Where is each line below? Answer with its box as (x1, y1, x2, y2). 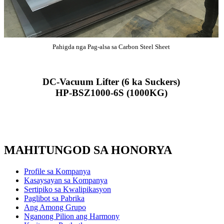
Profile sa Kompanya (24, 167, 90, 175)
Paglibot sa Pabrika (24, 194, 84, 202)
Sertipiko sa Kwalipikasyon (24, 185, 111, 193)
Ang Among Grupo (24, 203, 86, 211)
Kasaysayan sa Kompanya (24, 176, 107, 184)
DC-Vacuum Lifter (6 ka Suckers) (42, 76, 180, 87)
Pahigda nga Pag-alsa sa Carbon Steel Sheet (52, 43, 170, 51)
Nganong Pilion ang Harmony (24, 212, 119, 220)
